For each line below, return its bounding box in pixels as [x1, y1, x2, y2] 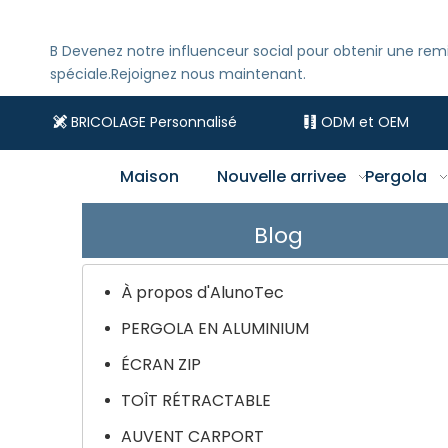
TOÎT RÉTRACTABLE [121, 389, 271, 412]
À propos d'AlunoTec [121, 281, 284, 304]
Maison [120, 165, 180, 188]
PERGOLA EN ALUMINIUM [121, 317, 309, 340]
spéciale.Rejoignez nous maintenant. [50, 64, 306, 84]
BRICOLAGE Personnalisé [67, 112, 238, 132]
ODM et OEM [320, 112, 409, 132]
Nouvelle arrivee [217, 165, 351, 188]
